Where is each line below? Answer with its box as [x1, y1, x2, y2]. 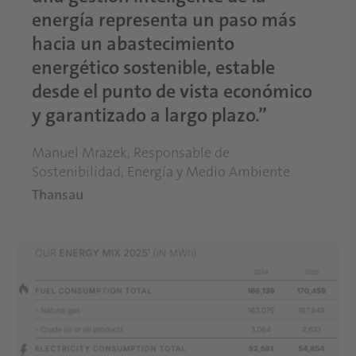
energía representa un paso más [32, 7, 296, 33]
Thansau [32, 185, 83, 205]
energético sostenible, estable [32, 55, 275, 81]
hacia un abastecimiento [32, 31, 234, 57]
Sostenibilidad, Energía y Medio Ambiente [32, 162, 290, 182]
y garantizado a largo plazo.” [32, 103, 267, 129]
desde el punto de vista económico [32, 79, 312, 105]
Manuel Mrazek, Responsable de [32, 143, 230, 163]
